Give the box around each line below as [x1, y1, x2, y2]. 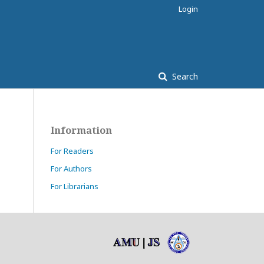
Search [170, 71, 198, 82]
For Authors [51, 163, 92, 174]
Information [51, 124, 112, 137]
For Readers [51, 146, 94, 156]
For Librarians [51, 181, 98, 192]
